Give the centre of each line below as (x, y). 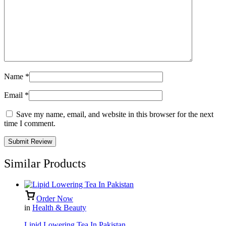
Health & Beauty (59, 208)
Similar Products (45, 163)
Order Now (55, 199)
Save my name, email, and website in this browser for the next (115, 114)
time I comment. (30, 123)
